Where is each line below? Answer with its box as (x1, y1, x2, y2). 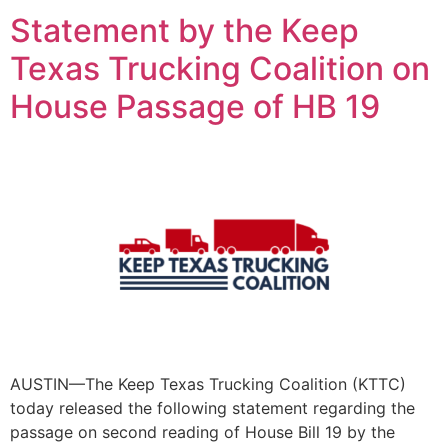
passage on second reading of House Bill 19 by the (10, 421, 395, 442)
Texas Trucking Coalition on (10, 48, 430, 88)
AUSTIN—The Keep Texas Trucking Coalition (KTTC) (10, 373, 406, 394)
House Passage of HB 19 (10, 86, 380, 126)
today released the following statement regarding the (10, 397, 415, 418)
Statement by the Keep (10, 10, 359, 50)
